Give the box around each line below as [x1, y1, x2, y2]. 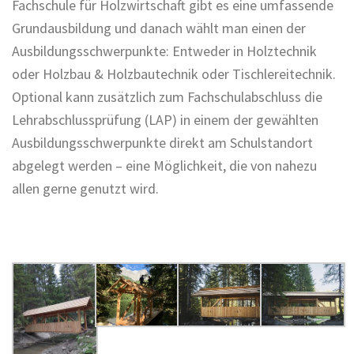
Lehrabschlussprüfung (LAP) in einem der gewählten [12, 110, 318, 129]
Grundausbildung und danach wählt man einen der [12, 18, 306, 37]
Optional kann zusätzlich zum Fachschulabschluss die [12, 87, 322, 106]
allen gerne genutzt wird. [12, 179, 159, 198]
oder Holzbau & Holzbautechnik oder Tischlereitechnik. [12, 64, 336, 83]
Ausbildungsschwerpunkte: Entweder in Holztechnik [12, 41, 317, 60]
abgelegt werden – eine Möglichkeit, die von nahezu [12, 156, 317, 175]
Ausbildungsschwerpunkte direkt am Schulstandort [12, 133, 313, 152]
